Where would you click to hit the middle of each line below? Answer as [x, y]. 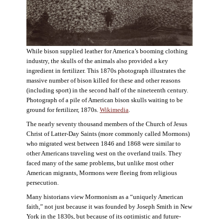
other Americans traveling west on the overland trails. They [104, 153]
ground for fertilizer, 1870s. [63, 110]
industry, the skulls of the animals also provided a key [97, 61]
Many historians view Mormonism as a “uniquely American [105, 197]
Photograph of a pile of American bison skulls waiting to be [105, 100]
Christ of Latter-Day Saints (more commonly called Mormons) [108, 134]
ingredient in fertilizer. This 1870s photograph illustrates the [106, 71]
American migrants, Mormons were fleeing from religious [101, 173]
